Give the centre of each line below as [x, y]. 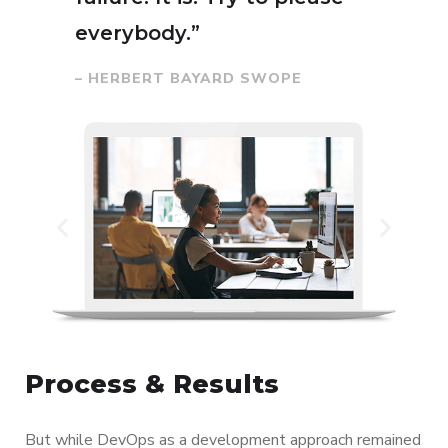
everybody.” [137, 33]
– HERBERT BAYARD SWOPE [188, 79]
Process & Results [152, 383]
